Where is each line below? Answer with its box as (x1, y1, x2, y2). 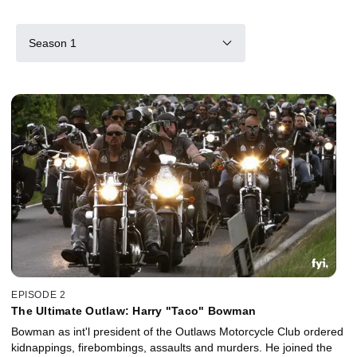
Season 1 (29, 36, 76, 49)
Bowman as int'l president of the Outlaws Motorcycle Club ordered (11, 324, 343, 338)
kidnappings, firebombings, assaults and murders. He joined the (11, 340, 332, 354)
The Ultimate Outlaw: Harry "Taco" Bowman (11, 304, 256, 317)
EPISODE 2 (11, 288, 66, 300)
